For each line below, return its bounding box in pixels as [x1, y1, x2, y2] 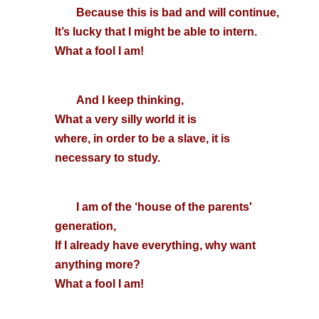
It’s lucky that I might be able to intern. [54, 26, 257, 38]
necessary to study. [54, 152, 160, 164]
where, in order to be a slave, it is [54, 132, 230, 145]
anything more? [54, 258, 140, 271]
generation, [54, 220, 116, 232]
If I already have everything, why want [54, 239, 256, 251]
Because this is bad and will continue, [75, 6, 279, 19]
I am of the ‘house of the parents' [75, 201, 252, 213]
